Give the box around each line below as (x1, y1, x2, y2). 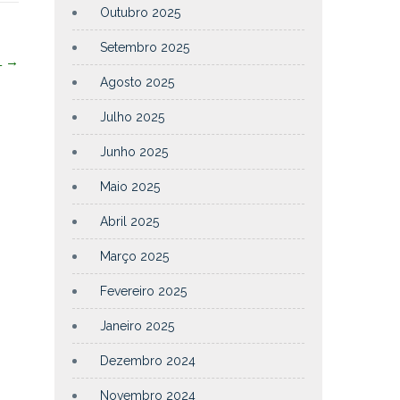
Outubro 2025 (100, 5, 180, 20)
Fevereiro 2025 (100, 284, 187, 298)
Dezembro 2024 (100, 354, 196, 368)
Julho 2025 (100, 110, 164, 124)
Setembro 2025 (100, 40, 189, 54)
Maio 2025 (100, 179, 160, 194)
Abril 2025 (100, 214, 159, 229)
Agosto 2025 (100, 75, 174, 89)
